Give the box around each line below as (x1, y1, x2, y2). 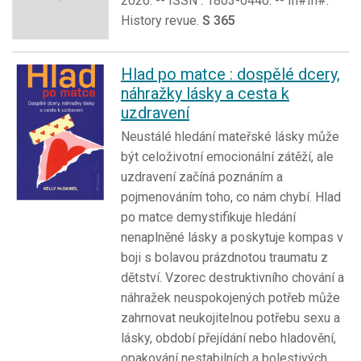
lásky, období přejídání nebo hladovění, (121, 330, 336, 346)
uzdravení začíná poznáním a (121, 168, 283, 185)
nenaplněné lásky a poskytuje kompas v (121, 229, 343, 245)
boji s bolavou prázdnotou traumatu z (121, 249, 328, 265)
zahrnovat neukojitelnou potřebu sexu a (121, 309, 340, 326)
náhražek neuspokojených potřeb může (121, 289, 340, 305)
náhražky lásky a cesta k (121, 83, 289, 103)
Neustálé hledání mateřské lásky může (121, 128, 339, 144)
